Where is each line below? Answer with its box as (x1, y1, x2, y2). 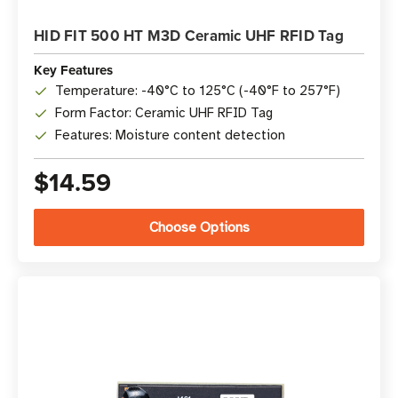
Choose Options (148, 219, 250, 236)
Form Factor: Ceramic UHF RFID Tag (55, 105, 273, 121)
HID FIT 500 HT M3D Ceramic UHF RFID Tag (34, 25, 344, 46)
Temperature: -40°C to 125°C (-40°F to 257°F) (55, 83, 340, 99)
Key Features (34, 60, 113, 80)
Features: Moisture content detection (55, 127, 285, 143)
